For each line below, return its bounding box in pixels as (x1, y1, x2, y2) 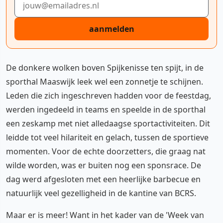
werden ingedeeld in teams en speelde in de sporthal (6, 104, 206, 115)
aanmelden (89, 23, 134, 34)
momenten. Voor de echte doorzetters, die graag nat (6, 145, 206, 157)
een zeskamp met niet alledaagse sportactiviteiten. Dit (6, 117, 210, 129)
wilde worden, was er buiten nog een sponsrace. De (6, 159, 201, 171)
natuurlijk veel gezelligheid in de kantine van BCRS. (6, 187, 196, 199)
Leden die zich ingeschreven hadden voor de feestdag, (6, 90, 211, 101)
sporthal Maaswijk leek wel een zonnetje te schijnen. (6, 76, 203, 87)
